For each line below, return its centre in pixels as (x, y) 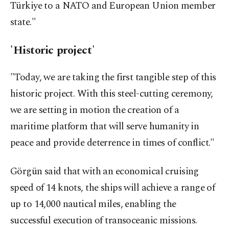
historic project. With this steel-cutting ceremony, (112, 94)
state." (23, 22)
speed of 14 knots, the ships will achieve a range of (113, 188)
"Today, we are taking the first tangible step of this (113, 78)
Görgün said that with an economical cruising (105, 172)
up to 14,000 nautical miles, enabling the (93, 204)
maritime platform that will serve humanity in (105, 127)
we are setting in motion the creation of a (95, 110)
